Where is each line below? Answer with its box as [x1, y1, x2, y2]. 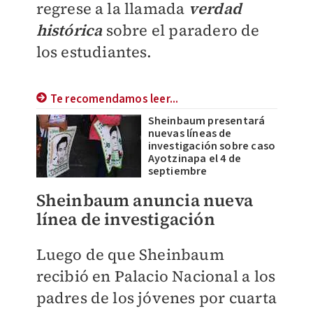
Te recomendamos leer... [50, 91, 179, 108]
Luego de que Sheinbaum [36, 244, 224, 265]
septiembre [147, 163, 208, 179]
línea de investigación [36, 208, 215, 231]
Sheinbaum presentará [147, 113, 265, 129]
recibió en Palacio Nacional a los [36, 265, 276, 286]
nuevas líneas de [147, 126, 232, 141]
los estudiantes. [36, 41, 152, 62]
